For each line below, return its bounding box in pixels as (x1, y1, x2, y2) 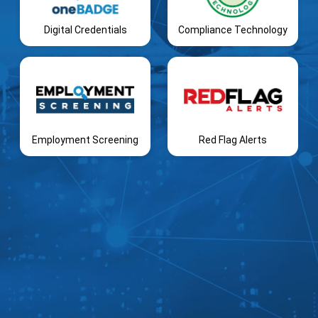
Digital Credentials (43, 23, 127, 35)
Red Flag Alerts (199, 133, 267, 146)
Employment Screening (32, 133, 138, 146)
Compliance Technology (178, 23, 287, 35)
